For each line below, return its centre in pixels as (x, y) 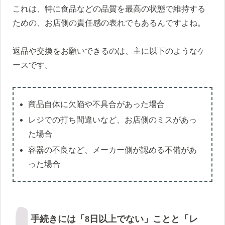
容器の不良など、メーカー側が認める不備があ (113, 150)
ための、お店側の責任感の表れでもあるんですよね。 (109, 23)
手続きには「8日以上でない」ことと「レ (114, 219)
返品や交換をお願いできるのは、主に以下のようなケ (109, 51)
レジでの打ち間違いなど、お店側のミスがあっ (113, 120)
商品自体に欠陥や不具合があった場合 (97, 104)
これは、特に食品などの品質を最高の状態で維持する (109, 9)
